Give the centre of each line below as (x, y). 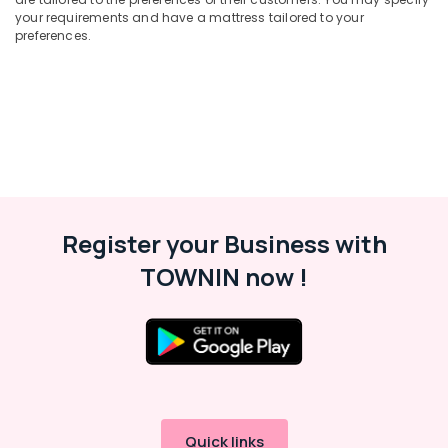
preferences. (53, 35)
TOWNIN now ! (224, 276)
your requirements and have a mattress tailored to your (189, 17)
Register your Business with (224, 243)
